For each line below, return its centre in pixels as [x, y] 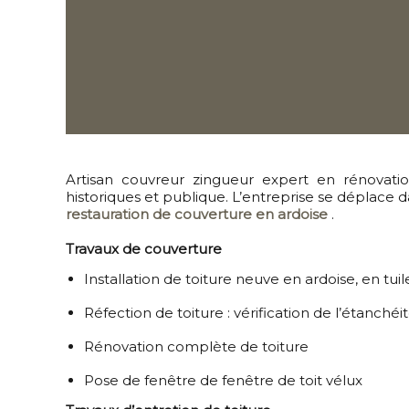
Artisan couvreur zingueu [157, 179]
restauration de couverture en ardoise [197, 214]
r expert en [292, 179]
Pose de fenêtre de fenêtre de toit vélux [225, 380]
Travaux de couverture [146, 248]
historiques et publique [146, 196]
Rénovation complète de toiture [196, 346]
